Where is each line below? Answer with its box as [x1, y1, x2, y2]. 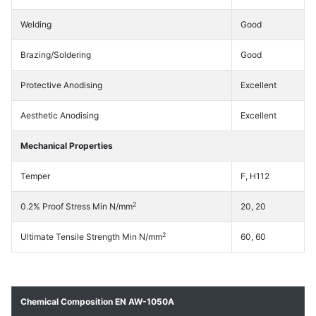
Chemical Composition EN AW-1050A [20, 296, 174, 308]
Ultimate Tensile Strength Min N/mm [20, 231, 162, 243]
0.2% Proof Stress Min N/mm [20, 201, 133, 212]
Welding [20, 19, 51, 30]
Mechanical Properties [20, 140, 113, 152]
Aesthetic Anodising [20, 110, 99, 121]
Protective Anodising [20, 80, 102, 91]
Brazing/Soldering [20, 49, 91, 61]
